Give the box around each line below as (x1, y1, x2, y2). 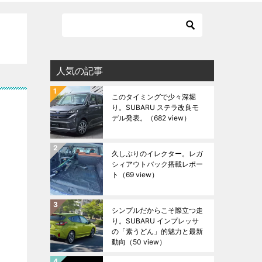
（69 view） (119, 170, 158, 179)
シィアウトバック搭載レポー (112, 160, 203, 168)
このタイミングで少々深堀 (112, 92, 196, 101)
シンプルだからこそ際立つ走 (112, 206, 203, 215)
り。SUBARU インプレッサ (112, 216, 199, 225)
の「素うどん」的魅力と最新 (112, 227, 203, 236)
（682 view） (147, 113, 191, 122)
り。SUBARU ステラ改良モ (112, 103, 199, 112)
